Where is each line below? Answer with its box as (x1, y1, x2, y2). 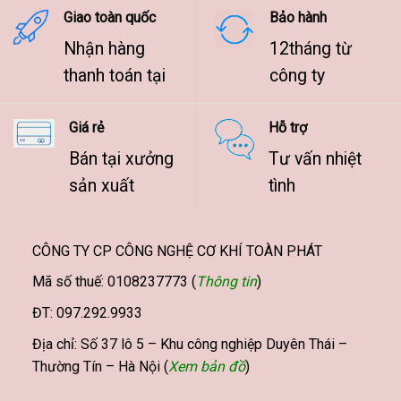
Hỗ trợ (269, 118, 307, 136)
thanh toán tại (64, 64, 166, 86)
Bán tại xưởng (69, 148, 174, 169)
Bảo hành (269, 8, 327, 26)
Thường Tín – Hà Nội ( (31, 357, 168, 375)
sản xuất (69, 175, 134, 196)
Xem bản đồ (167, 357, 245, 375)
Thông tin (195, 273, 257, 291)
